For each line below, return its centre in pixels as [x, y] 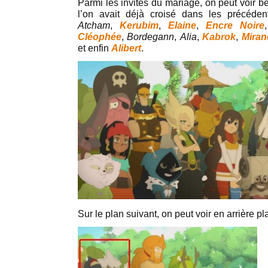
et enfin [95, 48]
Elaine [182, 25]
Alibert [126, 48]
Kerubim [139, 25]
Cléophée [100, 36]
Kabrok [219, 36]
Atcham [94, 25]
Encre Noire [235, 25]
